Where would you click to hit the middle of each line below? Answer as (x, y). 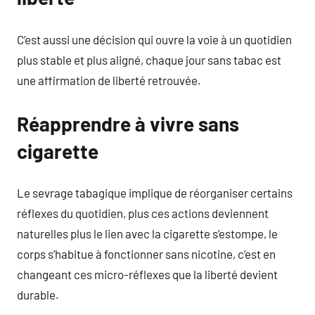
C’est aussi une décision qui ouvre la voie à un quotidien (154, 39)
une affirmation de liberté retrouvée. (109, 80)
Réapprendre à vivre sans (128, 123)
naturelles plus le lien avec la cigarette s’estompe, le (147, 233)
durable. (38, 295)
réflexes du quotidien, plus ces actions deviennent (143, 213)
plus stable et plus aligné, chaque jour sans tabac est (149, 59)
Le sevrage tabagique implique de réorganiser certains (155, 193)
